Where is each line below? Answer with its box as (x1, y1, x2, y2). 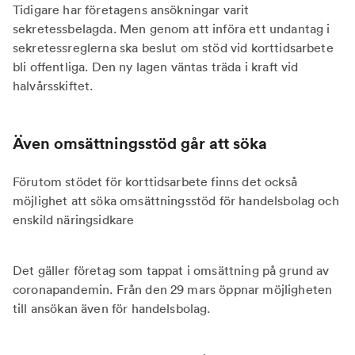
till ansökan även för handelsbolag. (13, 300, 211, 316)
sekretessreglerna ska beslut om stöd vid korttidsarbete (13, 40, 334, 55)
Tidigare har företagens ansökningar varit (13, 2, 250, 17)
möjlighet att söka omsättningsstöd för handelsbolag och (13, 193, 339, 208)
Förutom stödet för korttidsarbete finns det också (13, 174, 297, 189)
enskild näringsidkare (13, 212, 135, 227)
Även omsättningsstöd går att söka (13, 133, 267, 153)
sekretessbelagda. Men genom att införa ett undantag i (13, 21, 330, 36)
